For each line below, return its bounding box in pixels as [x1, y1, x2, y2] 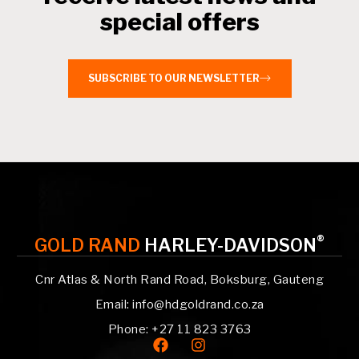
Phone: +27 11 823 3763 [107, 322, 252, 337]
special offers [99, 7, 260, 37]
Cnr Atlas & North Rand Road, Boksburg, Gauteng [35, 272, 324, 288]
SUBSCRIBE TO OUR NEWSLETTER [87, 72, 260, 85]
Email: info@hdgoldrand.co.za [95, 297, 264, 313]
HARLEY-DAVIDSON [144, 235, 317, 256]
